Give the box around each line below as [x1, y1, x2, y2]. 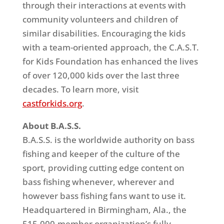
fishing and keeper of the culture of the [22, 148, 180, 159]
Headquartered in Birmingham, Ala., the [22, 204, 186, 215]
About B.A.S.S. [22, 120, 81, 131]
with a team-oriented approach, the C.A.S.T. [22, 41, 199, 53]
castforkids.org [22, 97, 82, 109]
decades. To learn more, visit [22, 83, 138, 95]
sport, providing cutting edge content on [22, 162, 184, 173]
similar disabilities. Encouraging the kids [22, 27, 185, 39]
